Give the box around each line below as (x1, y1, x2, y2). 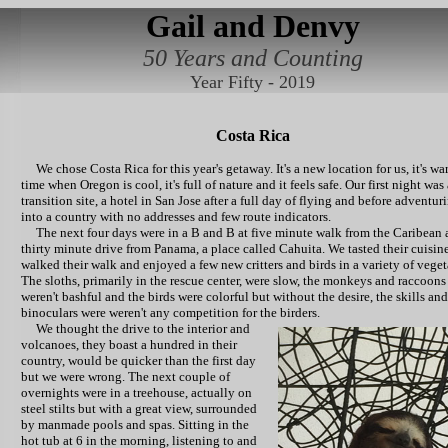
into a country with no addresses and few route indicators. (21, 209, 331, 224)
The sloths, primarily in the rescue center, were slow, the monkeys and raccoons (21, 273, 446, 288)
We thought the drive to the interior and (21, 321, 250, 336)
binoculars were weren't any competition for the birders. (21, 305, 320, 320)
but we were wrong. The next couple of (21, 369, 230, 384)
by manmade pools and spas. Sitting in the (21, 417, 249, 432)
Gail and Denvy (145, 8, 360, 44)
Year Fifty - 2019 (190, 72, 315, 92)
